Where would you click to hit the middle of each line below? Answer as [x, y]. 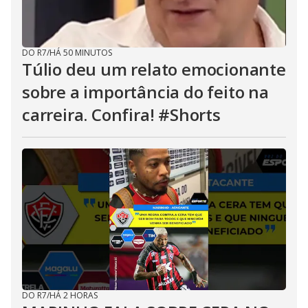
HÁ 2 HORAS [74, 295]
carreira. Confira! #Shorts [121, 114]
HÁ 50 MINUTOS [81, 53]
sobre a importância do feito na [145, 92]
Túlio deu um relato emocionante [154, 69]
